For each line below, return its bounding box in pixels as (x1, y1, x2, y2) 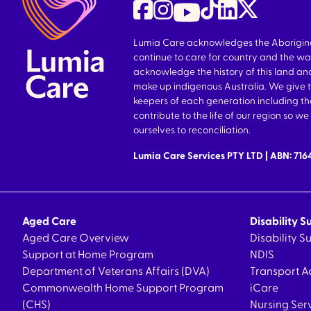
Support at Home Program (22, 249, 153, 260)
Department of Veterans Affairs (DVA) (22, 266, 210, 277)
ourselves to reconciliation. (133, 126, 251, 135)
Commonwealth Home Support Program (22, 283, 224, 294)
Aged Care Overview (22, 233, 129, 244)
